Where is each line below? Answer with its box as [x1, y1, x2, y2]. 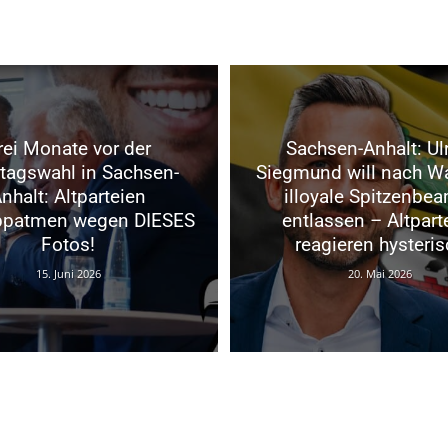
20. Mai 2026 [348, 266, 412, 282]
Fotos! [41, 233, 95, 257]
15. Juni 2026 [35, 266, 101, 282]
